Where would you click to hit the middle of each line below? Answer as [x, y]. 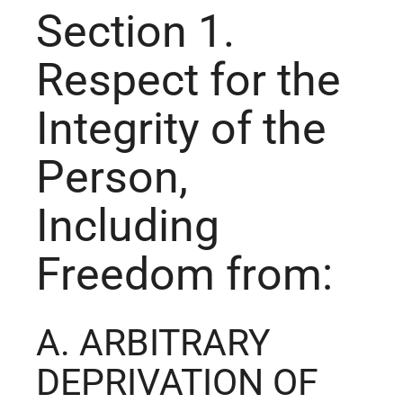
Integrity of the [181, 129]
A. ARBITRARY [153, 343]
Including [128, 226]
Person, [112, 178]
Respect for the [188, 81]
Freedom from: [184, 275]
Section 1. [135, 32]
